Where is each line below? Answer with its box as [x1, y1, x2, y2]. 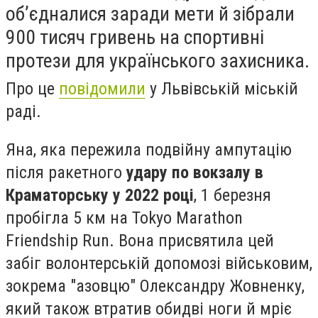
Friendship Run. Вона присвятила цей [6, 230, 274, 251]
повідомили [59, 79, 146, 99]
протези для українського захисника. [6, 49, 309, 72]
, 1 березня [194, 185, 271, 205]
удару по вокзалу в [126, 162, 263, 182]
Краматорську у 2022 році [6, 185, 194, 205]
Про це [6, 79, 59, 99]
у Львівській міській [146, 79, 298, 99]
